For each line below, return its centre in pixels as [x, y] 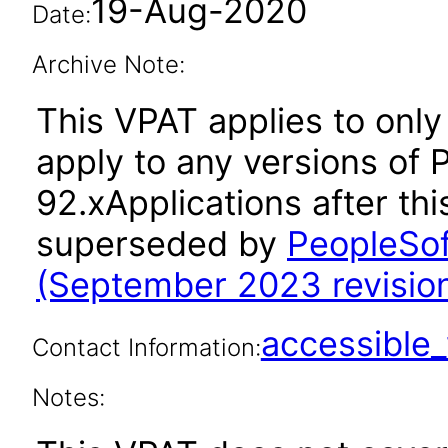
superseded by [161, 243]
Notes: [68, 397]
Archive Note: [108, 64]
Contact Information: [146, 347]
